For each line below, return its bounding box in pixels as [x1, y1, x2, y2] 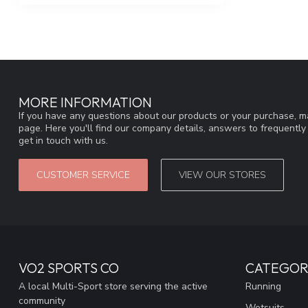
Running [245, 280, 281, 294]
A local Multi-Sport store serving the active [19, 280, 208, 294]
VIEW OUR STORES [179, 168, 266, 182]
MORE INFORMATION [19, 93, 152, 111]
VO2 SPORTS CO [19, 259, 119, 277]
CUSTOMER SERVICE [36, 168, 130, 182]
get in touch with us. [19, 134, 108, 148]
